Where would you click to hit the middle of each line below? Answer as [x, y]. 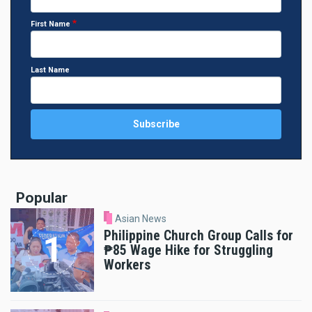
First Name [50, 24]
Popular [42, 198]
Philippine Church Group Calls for [198, 236]
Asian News [140, 219]
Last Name [50, 70]
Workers [127, 265]
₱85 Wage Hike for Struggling [188, 250]
